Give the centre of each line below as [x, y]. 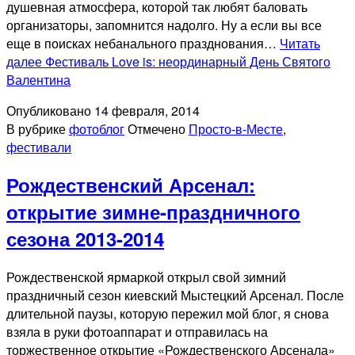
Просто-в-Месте [236, 128]
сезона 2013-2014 [85, 239]
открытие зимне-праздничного [153, 212]
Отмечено [158, 128]
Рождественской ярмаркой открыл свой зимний [146, 277]
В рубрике [38, 128]
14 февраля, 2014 [147, 110]
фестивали [39, 147]
